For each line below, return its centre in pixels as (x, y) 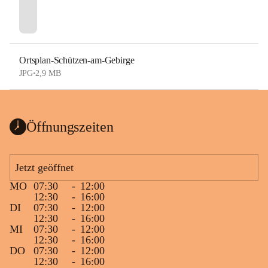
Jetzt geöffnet (44, 167)
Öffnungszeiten (70, 127)
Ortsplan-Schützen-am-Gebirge (77, 60)
